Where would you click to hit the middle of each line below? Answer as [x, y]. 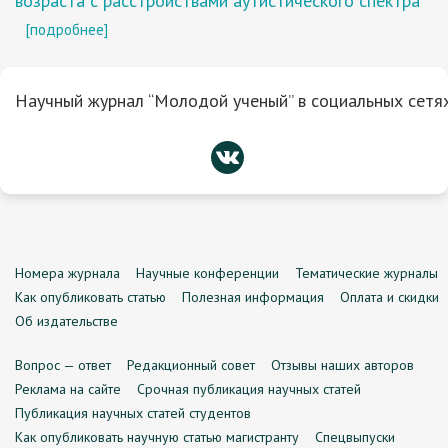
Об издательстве [66, 321]
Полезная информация [253, 297]
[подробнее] [66, 29]
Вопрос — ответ [63, 365]
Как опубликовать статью [90, 297]
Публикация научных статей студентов [133, 413]
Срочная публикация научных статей [249, 389]
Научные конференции [207, 273]
